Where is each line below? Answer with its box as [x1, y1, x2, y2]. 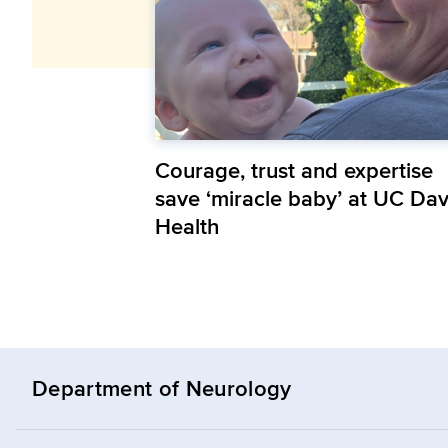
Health [154, 210, 220, 243]
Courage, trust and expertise [154, 154, 433, 187]
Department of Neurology [32, 372, 292, 405]
